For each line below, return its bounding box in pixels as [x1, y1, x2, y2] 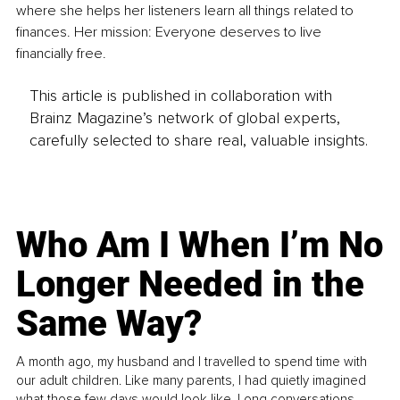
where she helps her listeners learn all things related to [16, 2, 357, 21]
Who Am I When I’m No [16, 223, 384, 266]
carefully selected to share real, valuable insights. [29, 129, 368, 150]
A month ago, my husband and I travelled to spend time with [16, 353, 368, 370]
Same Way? [16, 302, 203, 345]
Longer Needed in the [16, 262, 365, 305]
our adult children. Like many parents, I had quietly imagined [16, 371, 367, 388]
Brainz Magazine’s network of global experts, [29, 107, 340, 128]
